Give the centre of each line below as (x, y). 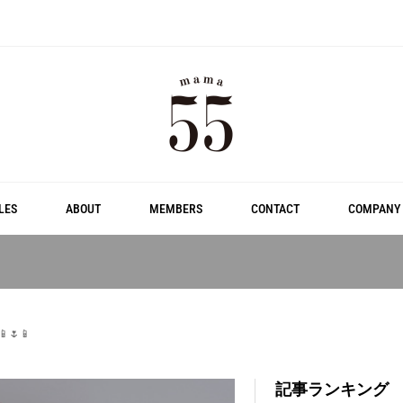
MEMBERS (175, 209)
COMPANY (374, 209)
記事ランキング (332, 389)
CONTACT (275, 209)
